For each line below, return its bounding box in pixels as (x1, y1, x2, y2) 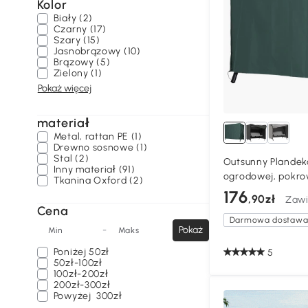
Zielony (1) (53, 67, 102, 79)
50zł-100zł (53, 257, 102, 269)
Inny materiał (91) (53, 164, 135, 175)
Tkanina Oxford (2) (53, 175, 144, 186)
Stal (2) (53, 153, 89, 164)
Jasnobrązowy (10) (53, 45, 141, 57)
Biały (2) (53, 12, 93, 24)
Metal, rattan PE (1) (53, 131, 142, 142)
